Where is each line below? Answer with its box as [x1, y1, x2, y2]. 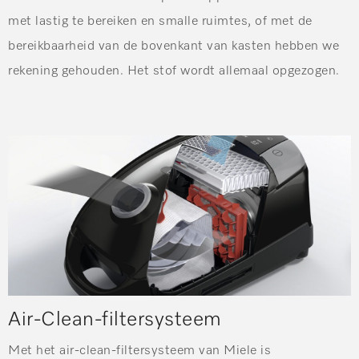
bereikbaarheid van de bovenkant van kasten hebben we [8, 40, 339, 53]
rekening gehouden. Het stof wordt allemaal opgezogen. [8, 65, 340, 78]
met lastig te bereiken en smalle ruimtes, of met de [8, 15, 313, 28]
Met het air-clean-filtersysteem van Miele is [8, 345, 271, 357]
